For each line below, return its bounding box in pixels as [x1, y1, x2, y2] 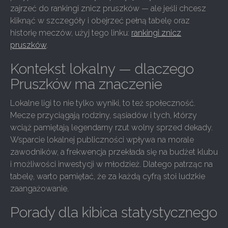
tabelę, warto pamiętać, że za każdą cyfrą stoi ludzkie [10, 172, 205, 181]
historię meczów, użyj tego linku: [10, 28, 131, 38]
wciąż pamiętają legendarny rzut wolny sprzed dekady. [10, 123, 213, 132]
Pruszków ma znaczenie [10, 76, 162, 93]
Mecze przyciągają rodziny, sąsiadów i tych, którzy [10, 110, 197, 120]
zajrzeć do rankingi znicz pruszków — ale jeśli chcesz [10, 4, 206, 13]
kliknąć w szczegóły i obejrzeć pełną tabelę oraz [10, 16, 190, 25]
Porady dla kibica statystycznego [10, 204, 217, 221]
